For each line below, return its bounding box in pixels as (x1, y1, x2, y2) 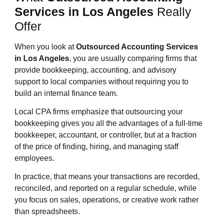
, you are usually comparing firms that (69, 54, 197, 62)
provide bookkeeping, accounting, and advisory (15, 65, 176, 74)
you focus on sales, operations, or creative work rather (15, 196, 199, 204)
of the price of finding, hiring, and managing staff (15, 142, 178, 151)
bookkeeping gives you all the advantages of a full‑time (15, 119, 202, 127)
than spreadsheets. (15, 207, 80, 216)
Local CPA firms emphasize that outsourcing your (15, 107, 183, 116)
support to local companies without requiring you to (15, 77, 188, 86)
